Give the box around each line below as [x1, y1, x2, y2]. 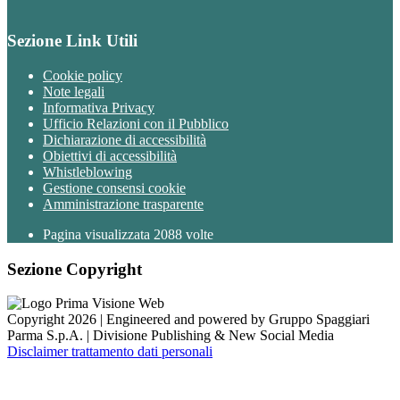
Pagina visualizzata [43, 226, 154, 242]
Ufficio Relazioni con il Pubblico [43, 115, 229, 131]
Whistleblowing [43, 163, 132, 179]
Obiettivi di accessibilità [43, 147, 177, 163]
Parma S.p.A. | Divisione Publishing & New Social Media [7, 328, 334, 344]
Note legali [43, 83, 104, 99]
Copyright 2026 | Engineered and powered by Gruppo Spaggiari [7, 312, 370, 328]
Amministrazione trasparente [43, 196, 204, 212]
